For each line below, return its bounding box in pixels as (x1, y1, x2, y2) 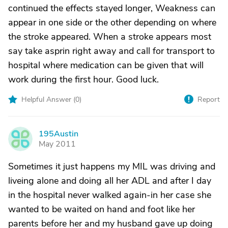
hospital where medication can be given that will (8, 59, 204, 71)
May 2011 (39, 138, 76, 150)
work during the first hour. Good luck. (8, 73, 159, 85)
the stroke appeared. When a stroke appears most (8, 31, 211, 43)
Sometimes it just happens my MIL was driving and (8, 160, 215, 173)
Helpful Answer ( (21, 95, 75, 104)
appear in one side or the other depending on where (8, 16, 216, 28)
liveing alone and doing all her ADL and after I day (8, 175, 211, 187)
